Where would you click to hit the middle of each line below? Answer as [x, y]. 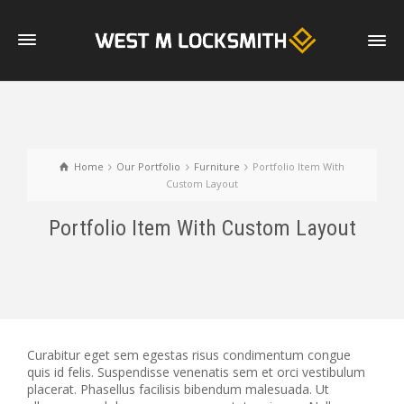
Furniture [216, 166]
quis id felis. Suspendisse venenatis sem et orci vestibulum [196, 372]
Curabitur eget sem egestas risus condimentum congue [189, 355]
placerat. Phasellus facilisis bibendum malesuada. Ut [178, 389]
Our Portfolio [149, 166]
